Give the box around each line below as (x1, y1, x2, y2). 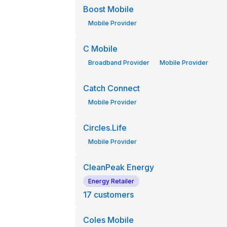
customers (93, 190, 134, 200)
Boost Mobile (83, 4, 134, 14)
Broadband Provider (88, 59, 149, 66)
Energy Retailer (88, 177, 134, 185)
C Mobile (83, 44, 118, 54)
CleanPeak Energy (83, 162, 154, 172)
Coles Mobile (83, 215, 134, 225)
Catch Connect (83, 83, 140, 93)
